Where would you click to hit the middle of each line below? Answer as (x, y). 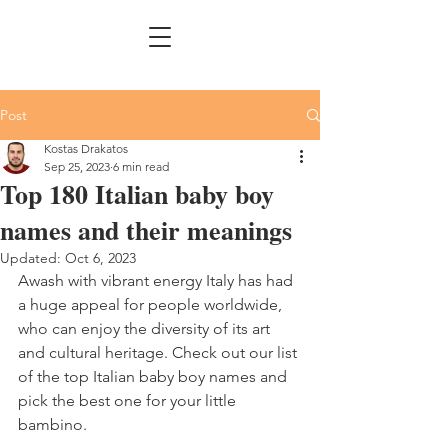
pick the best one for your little (129, 400)
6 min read (141, 166)
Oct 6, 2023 (100, 258)
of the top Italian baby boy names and (154, 376)
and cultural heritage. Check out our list (159, 352)
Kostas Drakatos (86, 148)
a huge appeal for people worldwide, (152, 304)
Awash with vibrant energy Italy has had (157, 280)
